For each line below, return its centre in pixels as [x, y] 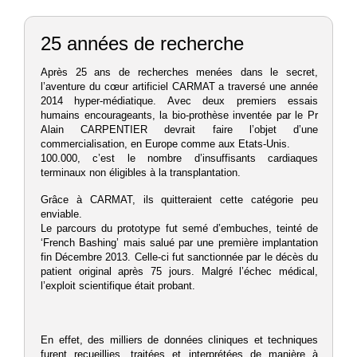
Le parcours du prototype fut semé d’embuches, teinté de [179, 229]
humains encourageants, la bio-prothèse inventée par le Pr [179, 116]
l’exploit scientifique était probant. [118, 286]
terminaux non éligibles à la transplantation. [141, 173]
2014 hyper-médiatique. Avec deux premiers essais [179, 102]
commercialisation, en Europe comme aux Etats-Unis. [165, 145]
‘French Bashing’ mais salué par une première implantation [179, 243]
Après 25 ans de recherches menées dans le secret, [179, 73]
